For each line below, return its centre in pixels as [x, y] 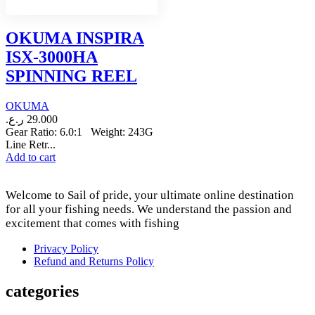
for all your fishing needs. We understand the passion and [149, 209]
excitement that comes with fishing [92, 223]
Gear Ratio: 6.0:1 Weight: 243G [79, 131]
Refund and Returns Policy [94, 261]
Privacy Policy [66, 248]
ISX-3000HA [52, 57]
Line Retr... [31, 144]
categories [42, 291]
